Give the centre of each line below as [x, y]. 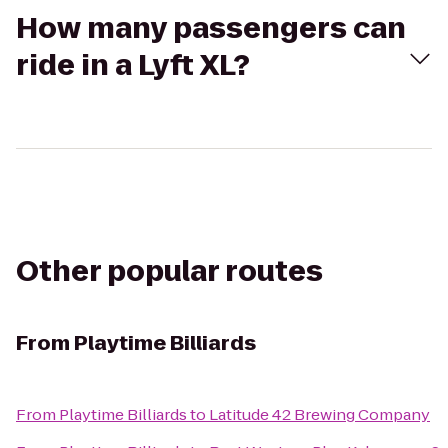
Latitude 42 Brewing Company [319, 414]
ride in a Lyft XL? [133, 65]
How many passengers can [211, 28]
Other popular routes [169, 271]
